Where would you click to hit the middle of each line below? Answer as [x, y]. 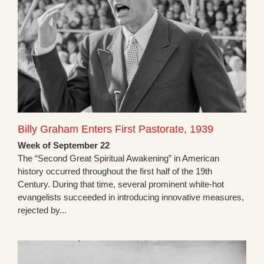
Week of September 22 [64, 146]
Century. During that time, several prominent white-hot [121, 184]
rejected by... [42, 210]
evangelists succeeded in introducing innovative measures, [131, 197]
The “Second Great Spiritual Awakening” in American [118, 159]
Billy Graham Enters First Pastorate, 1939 [115, 129]
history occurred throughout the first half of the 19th [115, 171]
